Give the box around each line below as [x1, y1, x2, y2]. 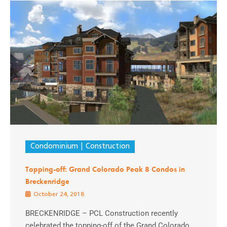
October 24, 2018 [32, 192, 84, 198]
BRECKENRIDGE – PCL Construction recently [25, 209, 178, 218]
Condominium [30, 143, 78, 151]
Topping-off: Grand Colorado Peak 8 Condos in [25, 165, 185, 174]
